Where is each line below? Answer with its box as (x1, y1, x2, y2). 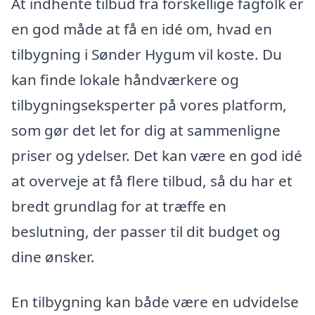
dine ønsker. (11, 247, 95, 267)
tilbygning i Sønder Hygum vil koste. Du (11, 44, 282, 65)
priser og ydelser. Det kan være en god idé (11, 146, 302, 166)
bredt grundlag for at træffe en (11, 196, 226, 217)
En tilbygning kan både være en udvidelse (11, 292, 299, 312)
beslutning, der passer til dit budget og (11, 221, 281, 242)
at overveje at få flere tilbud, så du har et (11, 171, 292, 191)
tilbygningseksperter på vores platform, (11, 95, 287, 115)
